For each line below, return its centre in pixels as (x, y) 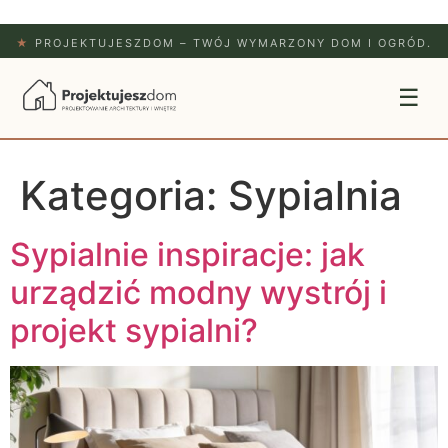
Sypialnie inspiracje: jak (187, 254)
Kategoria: (124, 195)
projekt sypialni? (134, 330)
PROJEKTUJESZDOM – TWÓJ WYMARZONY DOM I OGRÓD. (231, 43)
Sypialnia (315, 195)
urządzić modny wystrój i (198, 292)
